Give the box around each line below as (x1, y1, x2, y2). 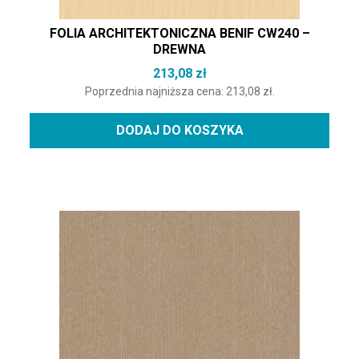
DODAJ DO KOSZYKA (115, 123, 244, 139)
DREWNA (153, 42, 206, 58)
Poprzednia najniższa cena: (84, 85, 226, 99)
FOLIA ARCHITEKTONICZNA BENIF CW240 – (49, 26, 310, 42)
